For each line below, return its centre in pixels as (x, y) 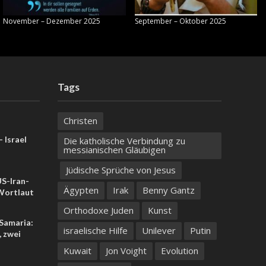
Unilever (159, 231)
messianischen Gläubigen (114, 150)
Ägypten (81, 190)
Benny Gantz (168, 190)
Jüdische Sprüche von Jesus (121, 170)
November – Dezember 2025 (52, 21)
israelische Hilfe (95, 231)
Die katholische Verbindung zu (124, 141)
